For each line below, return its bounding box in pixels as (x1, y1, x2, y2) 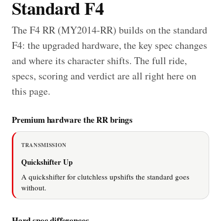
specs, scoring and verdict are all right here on (12, 69, 196, 82)
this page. (12, 84, 50, 98)
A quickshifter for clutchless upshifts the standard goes (21, 171, 189, 182)
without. (21, 182, 46, 192)
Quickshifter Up (21, 156, 73, 167)
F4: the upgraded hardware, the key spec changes (12, 38, 207, 52)
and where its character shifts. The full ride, (12, 53, 187, 67)
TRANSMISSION (21, 141, 67, 149)
